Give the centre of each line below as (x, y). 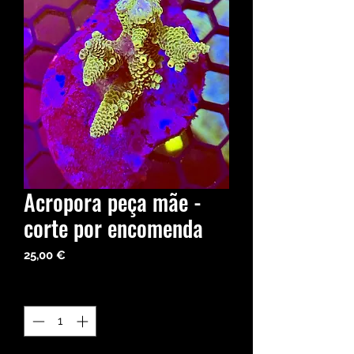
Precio (83, 255)
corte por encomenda (113, 228)
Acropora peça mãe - (113, 202)
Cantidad (48, 291)
